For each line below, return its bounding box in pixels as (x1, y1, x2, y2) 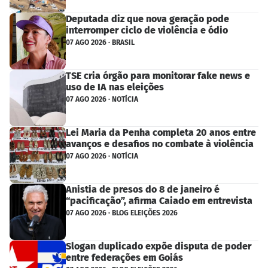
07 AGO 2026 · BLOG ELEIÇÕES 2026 (66, 209, 178, 218)
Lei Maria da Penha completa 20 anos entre (66, 127, 256, 139)
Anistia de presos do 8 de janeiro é (66, 184, 220, 196)
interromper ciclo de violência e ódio (66, 25, 228, 36)
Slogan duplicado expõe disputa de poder (66, 240, 251, 252)
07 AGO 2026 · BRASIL (66, 38, 135, 47)
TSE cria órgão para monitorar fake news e (66, 70, 250, 82)
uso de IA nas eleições (66, 81, 164, 93)
